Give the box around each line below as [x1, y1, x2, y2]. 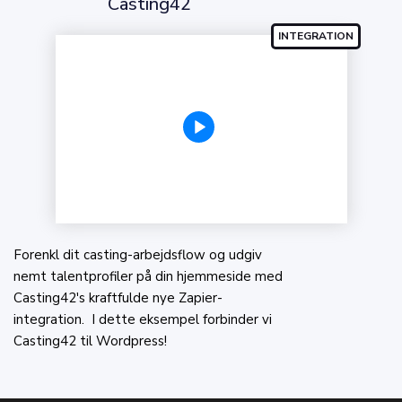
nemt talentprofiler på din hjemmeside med [13, 267, 283, 285]
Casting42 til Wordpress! [13, 331, 167, 350]
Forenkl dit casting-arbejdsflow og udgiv [13, 245, 262, 264]
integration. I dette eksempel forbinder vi [13, 310, 272, 328]
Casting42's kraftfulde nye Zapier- [13, 288, 223, 307]
